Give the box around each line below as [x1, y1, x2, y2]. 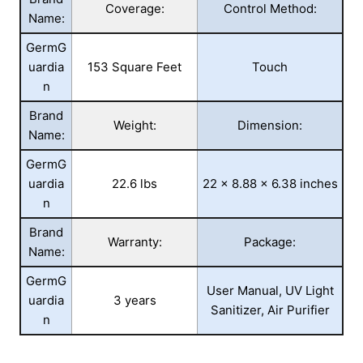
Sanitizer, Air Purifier [210, 301, 330, 318]
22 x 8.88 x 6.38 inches [202, 175, 338, 191]
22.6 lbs [112, 175, 157, 191]
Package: [244, 233, 296, 250]
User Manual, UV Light [206, 282, 334, 298]
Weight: [113, 117, 156, 133]
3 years [113, 292, 156, 308]
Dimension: [237, 117, 302, 133]
